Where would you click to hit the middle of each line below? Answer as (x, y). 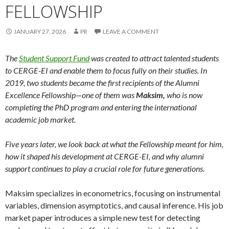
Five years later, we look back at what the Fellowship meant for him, (114, 144)
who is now (185, 95)
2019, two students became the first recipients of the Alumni (102, 82)
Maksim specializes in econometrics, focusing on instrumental (113, 193)
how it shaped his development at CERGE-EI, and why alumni (105, 156)
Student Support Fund (54, 58)
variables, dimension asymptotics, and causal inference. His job (114, 205)
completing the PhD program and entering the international (101, 107)
